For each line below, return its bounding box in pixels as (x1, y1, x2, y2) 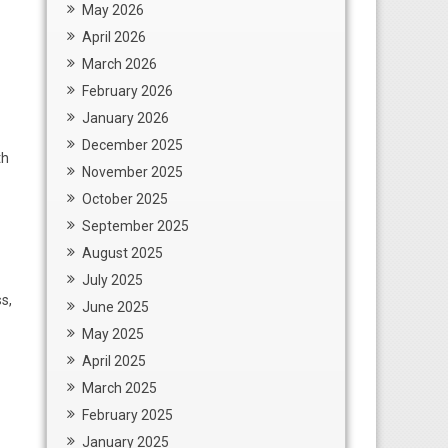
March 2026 (82, 56, 157, 72)
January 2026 (82, 110, 169, 126)
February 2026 (82, 83, 173, 99)
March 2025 (82, 380, 157, 396)
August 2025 (82, 245, 163, 261)
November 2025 (82, 164, 183, 180)
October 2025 (82, 191, 168, 207)
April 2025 (82, 353, 146, 369)
